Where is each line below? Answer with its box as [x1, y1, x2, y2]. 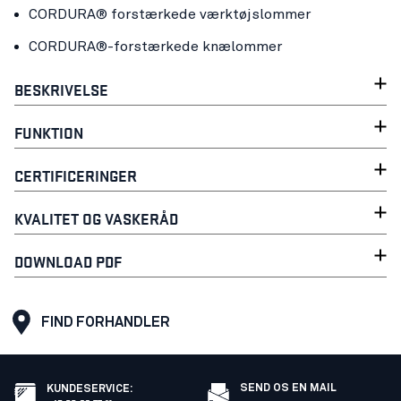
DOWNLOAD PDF [14, 249, 122, 272]
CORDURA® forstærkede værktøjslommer [29, 6, 311, 21]
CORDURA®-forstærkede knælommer [29, 38, 282, 54]
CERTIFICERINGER [14, 163, 137, 186]
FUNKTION [14, 120, 83, 143]
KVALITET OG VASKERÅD [14, 206, 178, 229]
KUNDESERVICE [47, 383, 130, 395]
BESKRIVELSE [14, 77, 108, 100]
